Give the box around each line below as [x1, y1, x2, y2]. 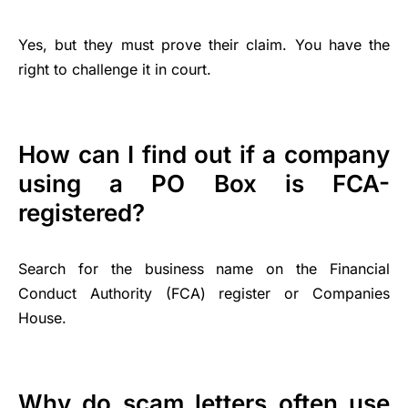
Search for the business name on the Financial [18, 259, 390, 278]
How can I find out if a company [18, 139, 390, 168]
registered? [18, 198, 145, 227]
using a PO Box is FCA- [18, 168, 390, 198]
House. [18, 308, 66, 327]
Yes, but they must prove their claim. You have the [18, 35, 390, 54]
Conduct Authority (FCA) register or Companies [18, 283, 390, 302]
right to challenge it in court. [18, 59, 211, 78]
